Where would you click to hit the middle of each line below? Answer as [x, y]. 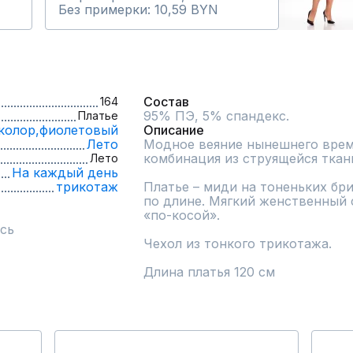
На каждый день [65, 173]
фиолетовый [79, 130]
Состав [166, 102]
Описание [174, 130]
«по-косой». [182, 215]
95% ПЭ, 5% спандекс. [216, 116]
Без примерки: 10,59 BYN [138, 9]
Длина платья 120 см [209, 272]
